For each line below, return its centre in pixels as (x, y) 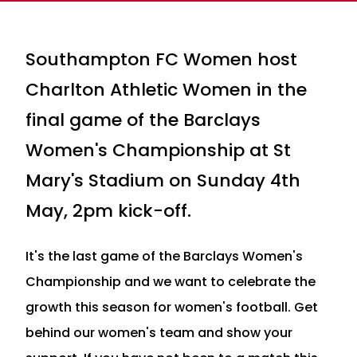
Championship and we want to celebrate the (171, 281)
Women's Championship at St (158, 150)
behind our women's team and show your (159, 332)
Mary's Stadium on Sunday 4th (163, 180)
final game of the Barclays (143, 120)
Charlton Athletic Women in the (166, 89)
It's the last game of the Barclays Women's (164, 256)
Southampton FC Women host (161, 59)
